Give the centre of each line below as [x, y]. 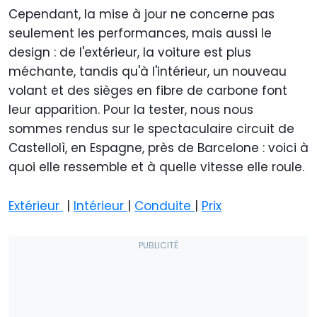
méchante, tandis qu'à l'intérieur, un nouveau [148, 71]
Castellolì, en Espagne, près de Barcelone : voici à [158, 148]
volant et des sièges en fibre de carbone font [148, 91]
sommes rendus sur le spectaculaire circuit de [151, 129]
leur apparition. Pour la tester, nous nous [131, 110]
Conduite [165, 206]
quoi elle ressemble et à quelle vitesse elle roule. [156, 167]
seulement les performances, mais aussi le [140, 33]
